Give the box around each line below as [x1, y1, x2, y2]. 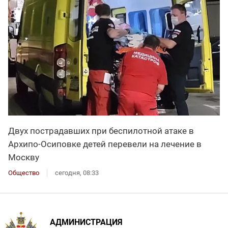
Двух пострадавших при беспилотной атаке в [8, 125, 194, 136]
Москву [8, 152, 39, 162]
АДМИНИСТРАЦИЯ [50, 217, 123, 227]
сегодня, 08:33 [55, 168, 99, 177]
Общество [8, 168, 39, 177]
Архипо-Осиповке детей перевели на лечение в [8, 138, 202, 149]
